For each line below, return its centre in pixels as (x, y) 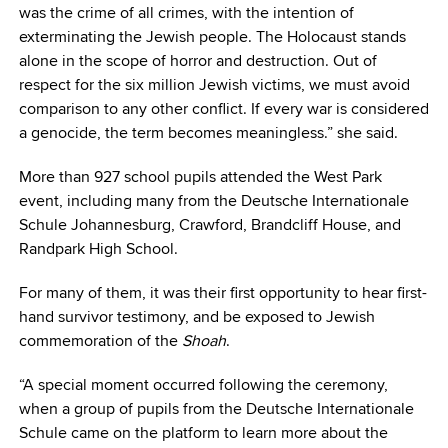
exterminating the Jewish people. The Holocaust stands (212, 37)
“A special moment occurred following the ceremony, (203, 385)
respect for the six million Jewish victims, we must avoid (214, 85)
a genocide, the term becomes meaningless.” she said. (208, 133)
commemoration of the (100, 341)
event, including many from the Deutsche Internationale (213, 201)
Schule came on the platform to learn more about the (203, 433)
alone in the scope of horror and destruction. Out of (197, 61)
